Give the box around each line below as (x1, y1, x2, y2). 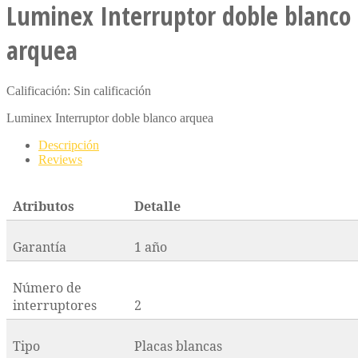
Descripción (38, 138, 99, 153)
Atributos (13, 197, 74, 216)
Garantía (13, 238, 66, 257)
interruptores (13, 296, 97, 315)
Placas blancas (134, 337, 222, 356)
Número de (13, 279, 82, 297)
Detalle (134, 197, 181, 216)
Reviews (38, 153, 82, 167)
